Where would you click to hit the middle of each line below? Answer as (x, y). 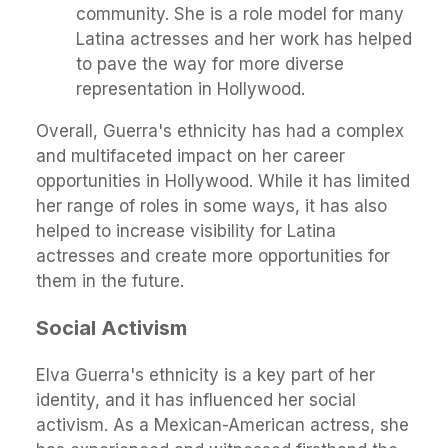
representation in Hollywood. (190, 88)
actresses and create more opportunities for (213, 255)
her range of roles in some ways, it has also (211, 205)
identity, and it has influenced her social (196, 399)
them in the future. (110, 280)
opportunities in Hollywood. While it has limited (223, 180)
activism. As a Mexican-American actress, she (222, 424)
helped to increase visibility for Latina (186, 230)
